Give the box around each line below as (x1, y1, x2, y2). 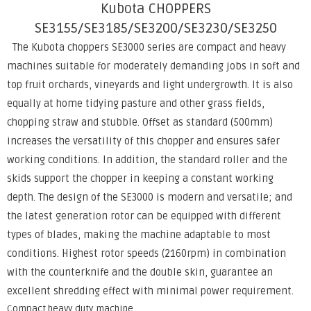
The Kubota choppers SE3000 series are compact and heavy (7, 41, 286, 53)
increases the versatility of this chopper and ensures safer (7, 135, 280, 147)
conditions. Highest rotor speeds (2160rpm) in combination (7, 247, 286, 260)
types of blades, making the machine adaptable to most (7, 228, 271, 241)
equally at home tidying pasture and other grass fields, (7, 97, 264, 110)
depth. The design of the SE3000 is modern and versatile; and (7, 191, 292, 203)
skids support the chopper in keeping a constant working (7, 172, 274, 185)
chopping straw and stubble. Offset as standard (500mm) (7, 116, 273, 128)
